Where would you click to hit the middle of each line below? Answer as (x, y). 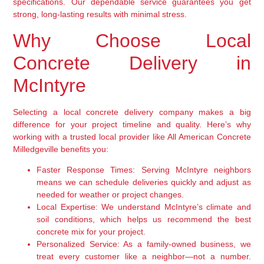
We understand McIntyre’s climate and (174, 207)
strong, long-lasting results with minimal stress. (100, 14)
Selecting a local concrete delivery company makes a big (132, 112)
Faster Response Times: (86, 169)
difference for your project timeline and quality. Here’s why (132, 124)
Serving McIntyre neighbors (193, 169)
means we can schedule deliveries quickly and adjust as (144, 182)
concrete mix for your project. (91, 231)
